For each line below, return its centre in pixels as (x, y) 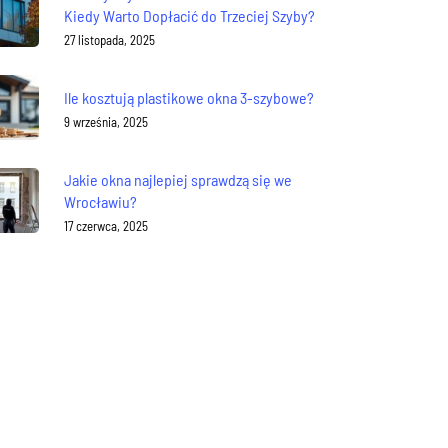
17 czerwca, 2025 (106, 225)
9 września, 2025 (106, 121)
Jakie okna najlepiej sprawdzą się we (178, 179)
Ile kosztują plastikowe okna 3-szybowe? (189, 97)
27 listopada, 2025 (110, 39)
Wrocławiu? (101, 201)
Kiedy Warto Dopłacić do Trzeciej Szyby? (190, 15)
